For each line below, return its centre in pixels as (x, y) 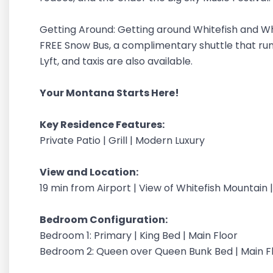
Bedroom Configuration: (105, 220)
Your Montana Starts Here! (109, 93)
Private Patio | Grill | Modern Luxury (123, 140)
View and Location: (90, 172)
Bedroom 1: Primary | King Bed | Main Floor (139, 236)
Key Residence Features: (103, 125)
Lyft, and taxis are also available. (117, 61)
